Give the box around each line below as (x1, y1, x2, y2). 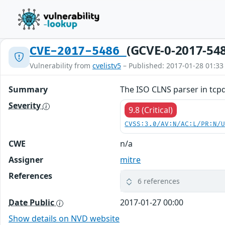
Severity (9, 100, 43, 111)
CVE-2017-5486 (30, 44, 127, 58)
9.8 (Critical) (129, 104, 173, 116)
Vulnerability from (30, 61, 92, 70)
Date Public (9, 197, 56, 208)
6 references (138, 176, 180, 186)
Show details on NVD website (9, 213, 120, 224)
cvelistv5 (92, 61, 121, 70)
